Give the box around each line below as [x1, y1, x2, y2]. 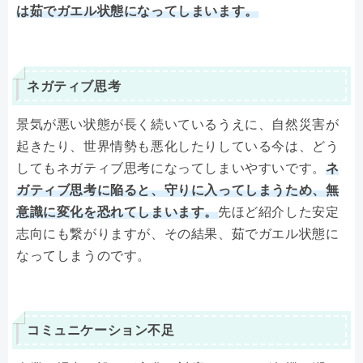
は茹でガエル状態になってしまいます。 [16, 4, 258, 19]
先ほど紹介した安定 [218, 204, 340, 219]
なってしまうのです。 [16, 248, 152, 263]
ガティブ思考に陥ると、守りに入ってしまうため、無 [16, 182, 340, 197]
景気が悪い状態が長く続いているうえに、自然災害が [16, 117, 340, 131]
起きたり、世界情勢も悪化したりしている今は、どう [16, 139, 340, 153]
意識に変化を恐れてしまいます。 [16, 204, 218, 219]
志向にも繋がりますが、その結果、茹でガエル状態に [16, 226, 340, 241]
